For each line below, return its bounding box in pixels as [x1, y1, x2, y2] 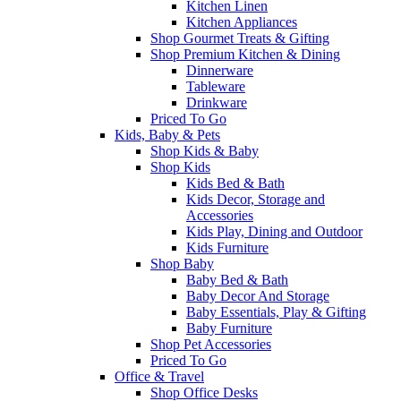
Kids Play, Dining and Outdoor [186, 224, 363, 239]
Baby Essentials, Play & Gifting [186, 304, 366, 320]
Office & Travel [115, 369, 204, 384]
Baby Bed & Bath [186, 272, 288, 287]
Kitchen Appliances [186, 14, 297, 30]
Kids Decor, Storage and [186, 192, 325, 207]
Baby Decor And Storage [186, 288, 329, 303]
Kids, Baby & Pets [115, 127, 220, 142]
